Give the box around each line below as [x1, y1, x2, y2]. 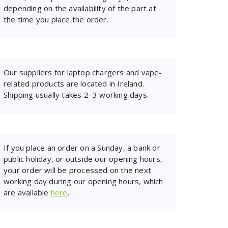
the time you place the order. [4, 14, 108, 24]
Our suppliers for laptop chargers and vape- [4, 67, 162, 77]
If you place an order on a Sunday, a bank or [4, 142, 160, 153]
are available [4, 187, 51, 197]
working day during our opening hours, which [4, 176, 163, 186]
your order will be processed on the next [4, 165, 151, 175]
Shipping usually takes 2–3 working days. [4, 90, 149, 100]
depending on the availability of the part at [4, 3, 156, 13]
